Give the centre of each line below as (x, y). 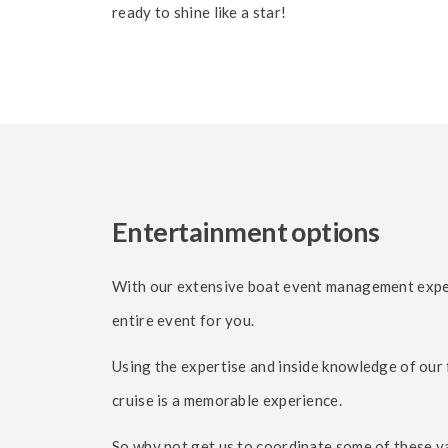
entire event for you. (183, 320)
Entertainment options (246, 231)
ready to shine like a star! (199, 12)
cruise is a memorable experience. (227, 400)
